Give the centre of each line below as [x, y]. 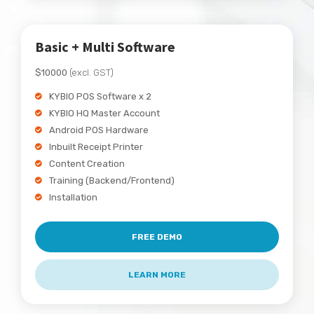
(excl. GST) [90, 72]
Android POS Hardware [99, 130]
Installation [73, 197]
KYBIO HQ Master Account [104, 113]
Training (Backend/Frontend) [112, 180]
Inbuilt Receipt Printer [96, 146]
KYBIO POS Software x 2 [100, 96]
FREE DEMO [157, 237]
